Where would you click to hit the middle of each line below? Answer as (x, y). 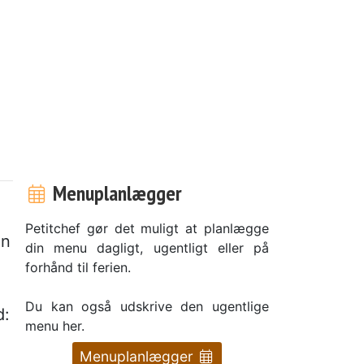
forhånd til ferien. (78, 267)
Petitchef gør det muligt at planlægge (147, 228)
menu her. (55, 325)
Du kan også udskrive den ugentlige (147, 306)
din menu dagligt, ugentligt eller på (147, 247)
